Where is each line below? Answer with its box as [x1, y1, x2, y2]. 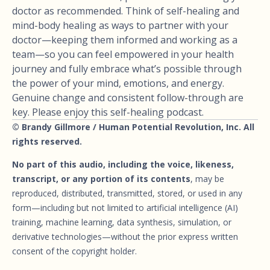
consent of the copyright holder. [12, 245, 137, 257]
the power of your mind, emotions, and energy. [12, 76, 224, 90]
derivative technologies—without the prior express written [12, 230, 238, 242]
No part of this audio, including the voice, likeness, [12, 158, 234, 170]
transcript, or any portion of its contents [12, 172, 190, 184]
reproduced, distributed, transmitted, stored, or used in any [12, 187, 242, 199]
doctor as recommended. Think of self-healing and [12, 4, 239, 17]
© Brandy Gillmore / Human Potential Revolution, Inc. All [12, 121, 254, 133]
